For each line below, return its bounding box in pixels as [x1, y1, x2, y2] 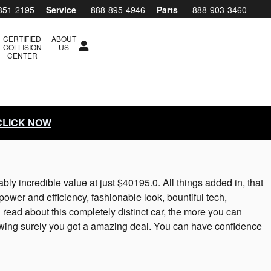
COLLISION [2, 42, 42, 52]
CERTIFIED [3, 33, 41, 44]
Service [46, 4, 76, 16]
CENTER [7, 50, 38, 60]
